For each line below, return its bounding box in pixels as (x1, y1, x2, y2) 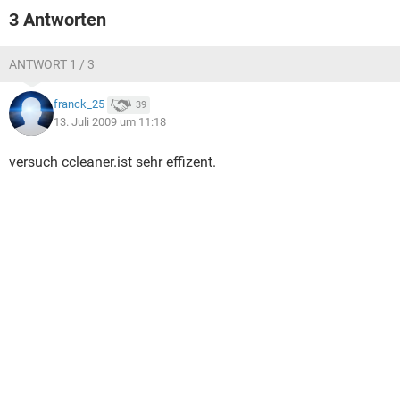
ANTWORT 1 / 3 (9, 57, 95, 71)
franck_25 (54, 97, 104, 112)
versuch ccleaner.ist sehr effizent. (9, 154, 216, 171)
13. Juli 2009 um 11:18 (54, 115, 166, 129)
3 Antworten (9, 9, 106, 30)
